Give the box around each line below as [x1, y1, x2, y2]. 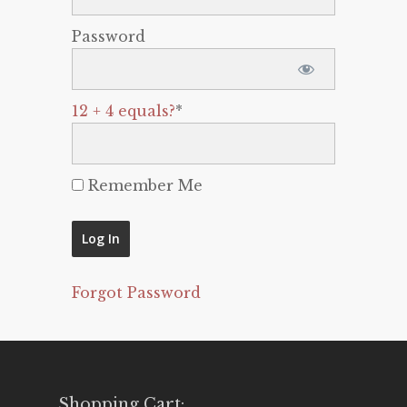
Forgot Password [72, 283, 201, 302]
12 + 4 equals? [72, 102, 175, 120]
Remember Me [84, 176, 203, 194]
